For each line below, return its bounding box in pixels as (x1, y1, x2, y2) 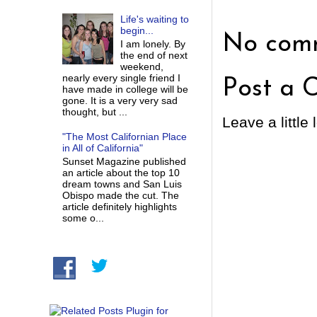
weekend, (120, 60, 164, 72)
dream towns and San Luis (62, 178, 182, 190)
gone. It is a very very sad (62, 94, 178, 106)
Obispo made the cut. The (62, 190, 179, 202)
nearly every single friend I (62, 71, 180, 83)
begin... (120, 24, 154, 36)
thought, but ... (62, 105, 127, 117)
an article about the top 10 (62, 167, 180, 179)
